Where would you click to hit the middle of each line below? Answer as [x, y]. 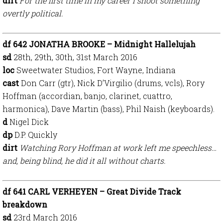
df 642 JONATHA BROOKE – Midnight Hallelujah [99, 44]
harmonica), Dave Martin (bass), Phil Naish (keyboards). [109, 109]
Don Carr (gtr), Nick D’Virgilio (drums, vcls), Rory [113, 83]
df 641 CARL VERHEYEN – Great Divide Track [92, 191]
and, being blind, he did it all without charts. [84, 161]
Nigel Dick [29, 122]
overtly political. [33, 13]
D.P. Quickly [36, 135]
